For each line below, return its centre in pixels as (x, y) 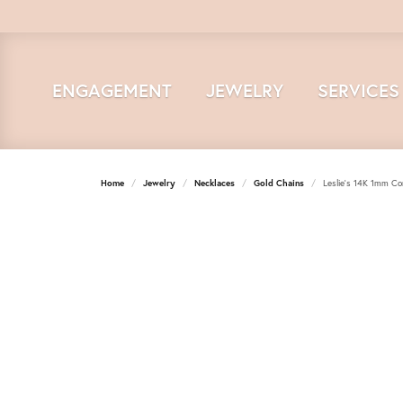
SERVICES (359, 90)
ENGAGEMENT (112, 90)
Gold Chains (279, 183)
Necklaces (215, 183)
